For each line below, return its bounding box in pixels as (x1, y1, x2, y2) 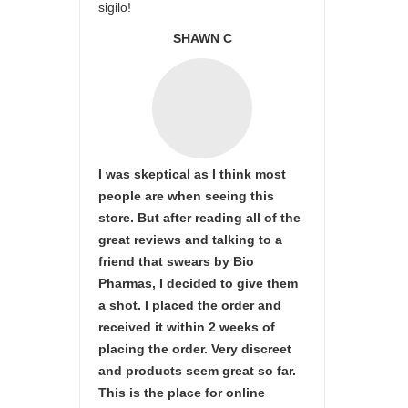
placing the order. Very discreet (98, 342, 291, 356)
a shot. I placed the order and (98, 298, 281, 312)
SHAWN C (172, 31, 232, 46)
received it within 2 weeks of (98, 320, 275, 334)
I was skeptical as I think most (98, 167, 286, 181)
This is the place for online (98, 385, 265, 400)
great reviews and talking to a (98, 232, 282, 247)
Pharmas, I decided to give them (98, 276, 298, 291)
